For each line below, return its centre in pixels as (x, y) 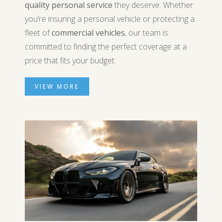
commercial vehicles (88, 33)
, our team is (146, 33)
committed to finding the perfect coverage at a (106, 47)
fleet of (38, 33)
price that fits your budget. (70, 60)
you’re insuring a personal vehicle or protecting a (110, 19)
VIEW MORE (57, 86)
